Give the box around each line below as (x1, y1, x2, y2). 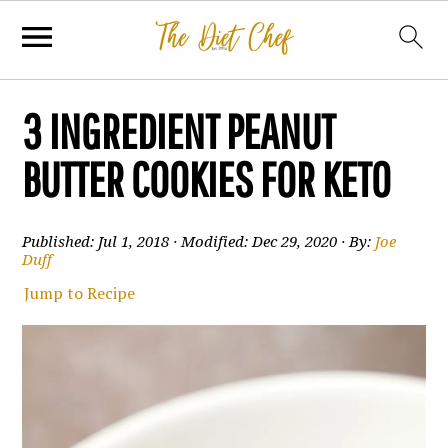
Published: (22, 233, 99, 251)
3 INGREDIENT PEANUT (22, 103, 336, 159)
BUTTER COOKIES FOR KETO (22, 151, 392, 207)
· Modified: (169, 233, 253, 251)
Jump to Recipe (24, 282, 136, 304)
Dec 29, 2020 (252, 233, 338, 251)
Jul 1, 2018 (98, 233, 170, 251)
